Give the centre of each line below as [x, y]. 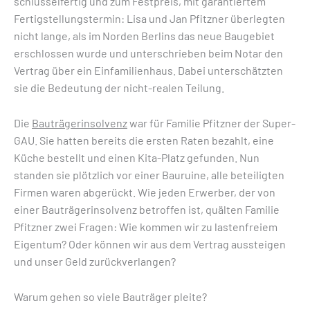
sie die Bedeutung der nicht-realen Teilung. [119, 88]
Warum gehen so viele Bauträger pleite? [110, 296]
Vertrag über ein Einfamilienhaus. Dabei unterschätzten [148, 71]
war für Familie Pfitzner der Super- [211, 122]
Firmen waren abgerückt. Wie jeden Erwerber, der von [145, 192]
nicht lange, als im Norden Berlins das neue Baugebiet [144, 36]
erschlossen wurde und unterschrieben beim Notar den [148, 53]
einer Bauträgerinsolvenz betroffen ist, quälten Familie [147, 209]
